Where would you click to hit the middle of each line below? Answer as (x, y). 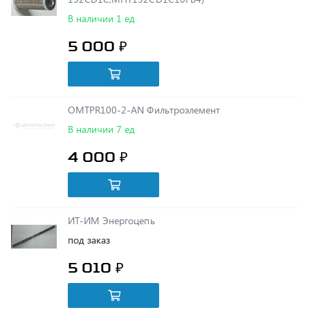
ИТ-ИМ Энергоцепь (129, 190)
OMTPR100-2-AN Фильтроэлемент (183, 79)
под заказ (89, 209)
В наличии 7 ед (102, 99)
